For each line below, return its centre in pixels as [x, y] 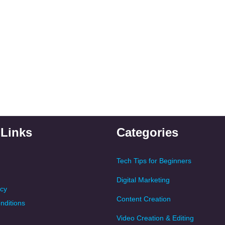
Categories [147, 133]
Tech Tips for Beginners [154, 161]
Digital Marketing [143, 180]
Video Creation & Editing [155, 218]
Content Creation [144, 199]
